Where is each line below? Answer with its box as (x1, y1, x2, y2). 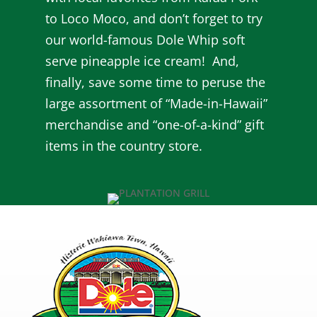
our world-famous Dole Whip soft (45, 31, 246, 49)
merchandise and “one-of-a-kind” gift (45, 116, 265, 134)
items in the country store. (45, 137, 203, 155)
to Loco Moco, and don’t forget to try (45, 10, 263, 28)
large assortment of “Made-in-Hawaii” (45, 95, 268, 113)
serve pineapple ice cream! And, (45, 52, 240, 70)
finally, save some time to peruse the (45, 74, 266, 91)
